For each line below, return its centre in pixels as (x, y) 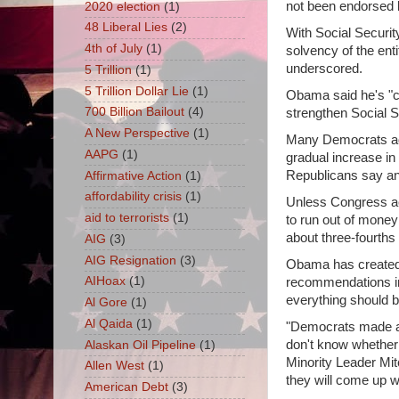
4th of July (113, 49)
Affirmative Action (133, 175)
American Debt (126, 387)
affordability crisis (133, 197)
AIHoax (105, 281)
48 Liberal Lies (126, 28)
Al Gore (106, 303)
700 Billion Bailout (134, 112)
